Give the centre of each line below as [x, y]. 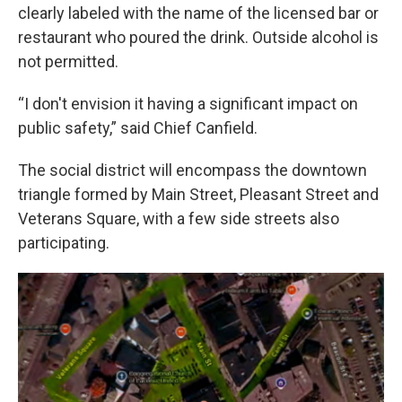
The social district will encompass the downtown [192, 170]
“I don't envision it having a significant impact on [188, 103]
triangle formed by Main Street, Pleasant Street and [198, 194]
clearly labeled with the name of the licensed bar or [198, 13]
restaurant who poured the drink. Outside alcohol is [198, 37]
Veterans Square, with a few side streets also [179, 218]
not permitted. [68, 61]
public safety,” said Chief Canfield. [138, 127]
